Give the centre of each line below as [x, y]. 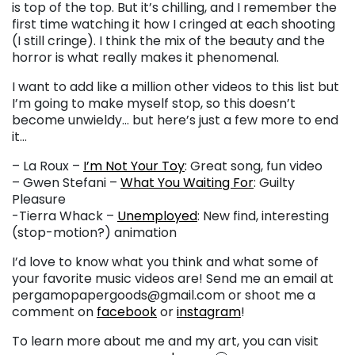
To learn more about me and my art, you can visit [165, 341]
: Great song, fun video [254, 166]
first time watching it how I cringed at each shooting [174, 24]
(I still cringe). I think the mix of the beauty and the [168, 40]
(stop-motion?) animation [94, 232]
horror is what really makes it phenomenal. [145, 57]
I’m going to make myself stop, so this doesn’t [154, 103]
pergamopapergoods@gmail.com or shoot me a [164, 295]
